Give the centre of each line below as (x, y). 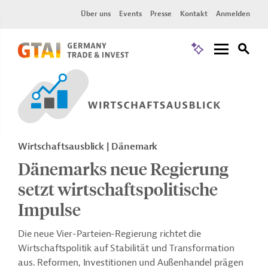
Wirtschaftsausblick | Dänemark (88, 147)
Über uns (96, 14)
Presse (161, 14)
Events (130, 14)
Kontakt (194, 14)
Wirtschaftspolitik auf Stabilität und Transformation (126, 249)
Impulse (49, 209)
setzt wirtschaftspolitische (118, 189)
